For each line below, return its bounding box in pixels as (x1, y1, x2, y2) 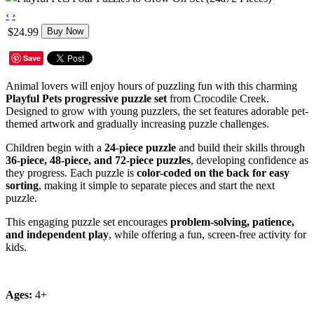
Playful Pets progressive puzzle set (6, 92, 167, 104)
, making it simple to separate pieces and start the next (39, 179, 275, 191)
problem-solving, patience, (170, 215, 294, 228)
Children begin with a (6, 141, 104, 153)
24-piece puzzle (104, 141, 176, 153)
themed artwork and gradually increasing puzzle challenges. (6, 117, 269, 130)
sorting (6, 179, 39, 191)
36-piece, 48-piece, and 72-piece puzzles (6, 153, 191, 166)
